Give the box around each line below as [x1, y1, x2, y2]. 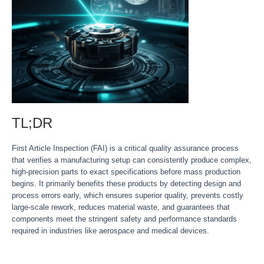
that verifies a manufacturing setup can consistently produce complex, [12, 156, 252, 164]
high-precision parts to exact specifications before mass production [12, 167, 240, 176]
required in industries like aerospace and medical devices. [12, 226, 209, 235]
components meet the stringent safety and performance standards [12, 214, 237, 223]
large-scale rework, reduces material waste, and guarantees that [12, 203, 230, 212]
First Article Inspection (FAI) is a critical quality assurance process [12, 144, 239, 153]
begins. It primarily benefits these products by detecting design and [12, 179, 241, 188]
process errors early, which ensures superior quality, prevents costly [12, 191, 243, 200]
